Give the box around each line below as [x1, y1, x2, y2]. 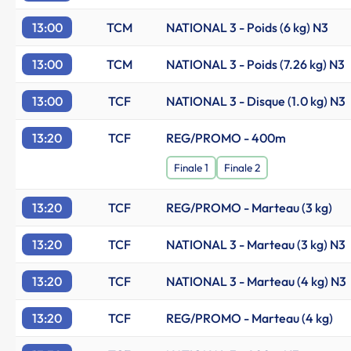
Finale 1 [174, 161, 208, 175]
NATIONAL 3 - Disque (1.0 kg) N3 [166, 93, 346, 109]
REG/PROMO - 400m [166, 130, 286, 146]
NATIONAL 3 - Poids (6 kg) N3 [166, 20, 328, 35]
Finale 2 [224, 161, 260, 175]
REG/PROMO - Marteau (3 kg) [166, 200, 332, 215]
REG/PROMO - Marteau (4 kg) [166, 310, 333, 326]
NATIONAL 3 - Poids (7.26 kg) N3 [166, 56, 345, 72]
